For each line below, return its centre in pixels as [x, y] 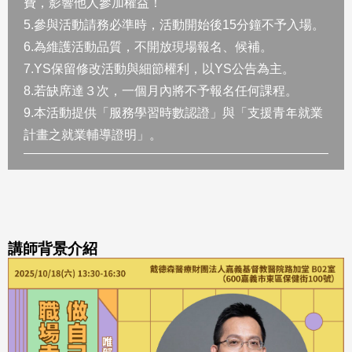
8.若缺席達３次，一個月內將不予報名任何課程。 [161, 91]
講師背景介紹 [53, 249]
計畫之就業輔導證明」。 [93, 135]
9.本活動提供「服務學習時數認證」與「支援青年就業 [173, 113]
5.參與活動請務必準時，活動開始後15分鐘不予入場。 [174, 25]
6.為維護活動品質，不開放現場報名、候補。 [148, 47]
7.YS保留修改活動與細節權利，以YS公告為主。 [159, 69]
